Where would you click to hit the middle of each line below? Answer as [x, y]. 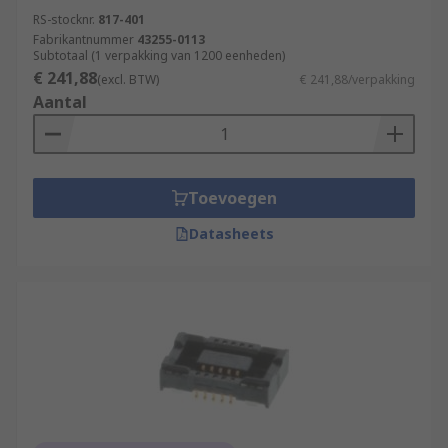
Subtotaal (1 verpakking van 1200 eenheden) [159, 55]
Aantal [60, 102]
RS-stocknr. [64, 19]
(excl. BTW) [128, 79]
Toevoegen [232, 198]
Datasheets [231, 233]
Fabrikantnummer [83, 39]
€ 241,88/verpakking [357, 79]
